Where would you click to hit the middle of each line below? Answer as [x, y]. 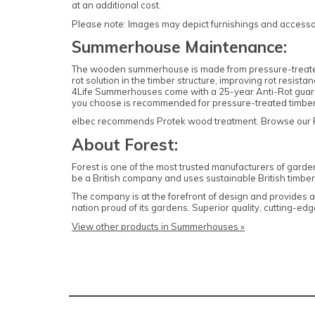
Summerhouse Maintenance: [179, 46]
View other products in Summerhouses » [158, 226]
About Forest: [125, 144]
